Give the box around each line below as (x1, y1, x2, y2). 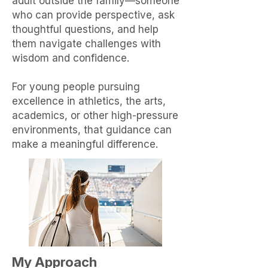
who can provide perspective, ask (12, 9, 175, 21)
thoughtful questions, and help (12, 23, 159, 35)
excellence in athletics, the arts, (12, 95, 166, 107)
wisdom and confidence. (12, 52, 129, 64)
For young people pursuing (12, 81, 140, 93)
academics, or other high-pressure (12, 109, 178, 121)
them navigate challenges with (12, 38, 161, 50)
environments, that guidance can (12, 124, 172, 136)
